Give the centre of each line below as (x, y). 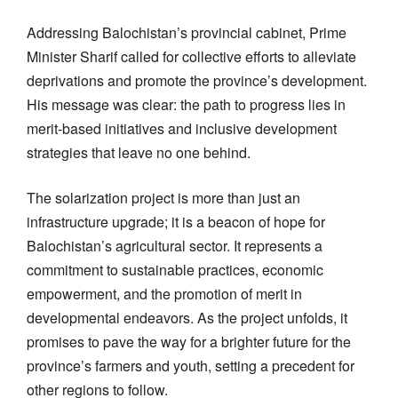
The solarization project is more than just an (163, 197)
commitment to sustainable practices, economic (175, 269)
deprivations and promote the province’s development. (197, 80)
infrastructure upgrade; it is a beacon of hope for (176, 221)
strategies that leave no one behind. (139, 152)
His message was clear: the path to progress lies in (186, 104)
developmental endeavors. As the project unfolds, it (187, 317)
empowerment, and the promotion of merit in (164, 293)
